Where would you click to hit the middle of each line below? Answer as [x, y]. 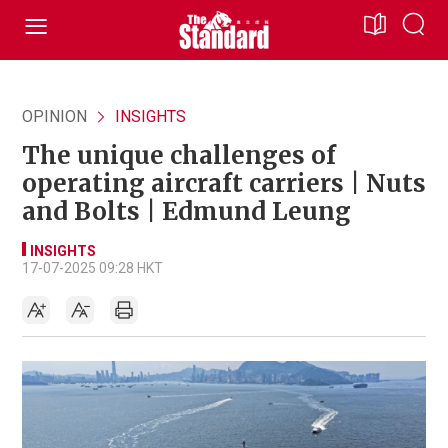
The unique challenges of [179, 155]
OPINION [54, 116]
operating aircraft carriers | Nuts [224, 183]
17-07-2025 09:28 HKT [92, 268]
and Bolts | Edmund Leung [186, 211]
